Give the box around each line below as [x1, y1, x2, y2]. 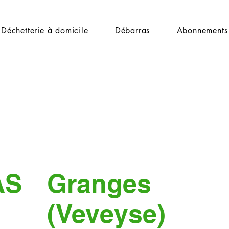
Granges [47, 168, 151, 198]
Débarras [114, 25, 150, 36]
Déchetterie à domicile [1, 25, 88, 36]
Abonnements [176, 25, 228, 36]
